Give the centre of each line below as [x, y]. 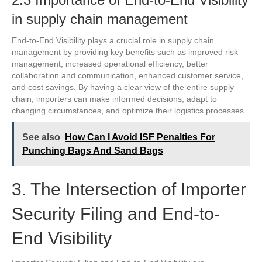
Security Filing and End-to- [116, 213]
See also [41, 137]
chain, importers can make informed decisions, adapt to [114, 99]
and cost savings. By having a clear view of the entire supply [123, 87]
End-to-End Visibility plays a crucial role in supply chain [113, 40]
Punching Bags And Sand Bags [93, 150]
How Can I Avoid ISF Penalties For [140, 137]
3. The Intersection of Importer [129, 189]
